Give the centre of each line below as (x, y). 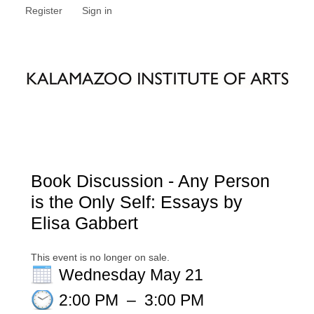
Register (44, 11)
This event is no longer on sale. (100, 257)
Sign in (97, 11)
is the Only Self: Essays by (137, 202)
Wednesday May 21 (131, 275)
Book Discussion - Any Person (150, 181)
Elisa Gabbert (84, 223)
